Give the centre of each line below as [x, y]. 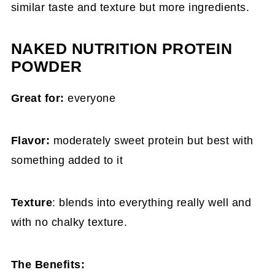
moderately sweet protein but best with [152, 140]
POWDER [46, 66]
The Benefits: [48, 264]
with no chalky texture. [69, 222]
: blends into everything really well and [152, 202]
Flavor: [30, 140]
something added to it [67, 160]
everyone [90, 98]
